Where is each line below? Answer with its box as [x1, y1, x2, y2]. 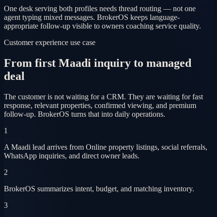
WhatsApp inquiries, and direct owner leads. [4, 152, 139, 160]
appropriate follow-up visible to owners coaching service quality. [4, 22, 201, 31]
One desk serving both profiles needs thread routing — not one [4, 4, 196, 13]
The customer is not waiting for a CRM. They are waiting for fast [4, 93, 203, 101]
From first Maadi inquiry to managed [4, 57, 191, 70]
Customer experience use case [4, 38, 95, 47]
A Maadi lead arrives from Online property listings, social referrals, [4, 143, 207, 152]
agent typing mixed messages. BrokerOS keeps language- [4, 13, 180, 22]
